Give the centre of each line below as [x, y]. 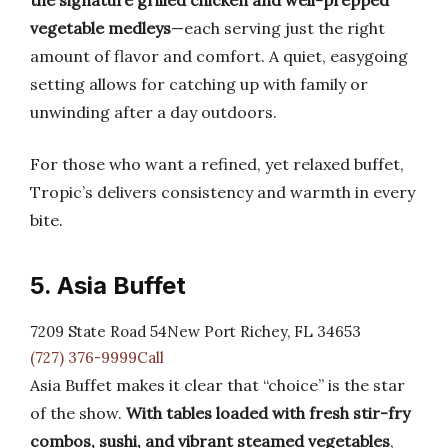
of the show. [78, 413]
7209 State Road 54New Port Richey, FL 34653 [195, 331]
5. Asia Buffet [108, 285]
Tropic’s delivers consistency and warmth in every [222, 192]
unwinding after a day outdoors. [153, 112]
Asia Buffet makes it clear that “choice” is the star [217, 385]
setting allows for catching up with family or [199, 84]
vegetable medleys [100, 28]
